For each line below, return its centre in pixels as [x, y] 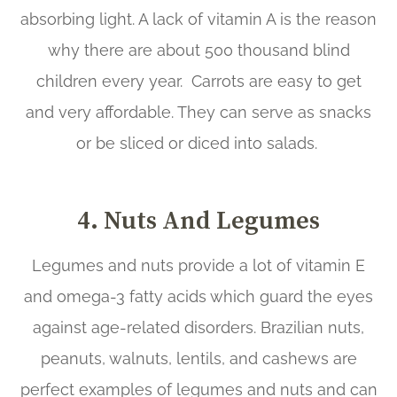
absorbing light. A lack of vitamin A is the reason [198, 19]
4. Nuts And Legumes [198, 219]
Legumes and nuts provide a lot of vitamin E [198, 265]
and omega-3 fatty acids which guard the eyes [198, 296]
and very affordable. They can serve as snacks [198, 112]
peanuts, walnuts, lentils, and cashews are [198, 358]
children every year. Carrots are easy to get [198, 81]
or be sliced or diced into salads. [198, 143]
